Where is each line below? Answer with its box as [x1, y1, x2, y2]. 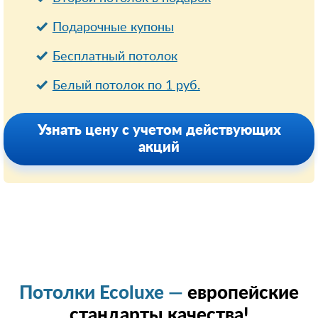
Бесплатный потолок [52, 50, 177, 63]
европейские [187, 284, 299, 302]
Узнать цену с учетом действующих [37, 124, 281, 138]
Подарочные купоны [52, 21, 174, 34]
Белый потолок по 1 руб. [52, 79, 200, 92]
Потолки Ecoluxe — [19, 284, 187, 302]
